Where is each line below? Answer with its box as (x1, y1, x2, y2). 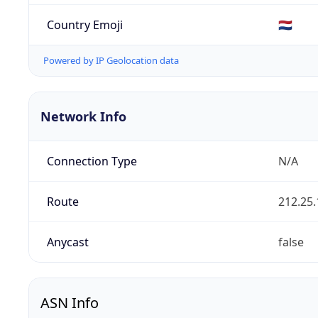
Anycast (46, 234, 89, 251)
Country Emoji (46, 16, 123, 33)
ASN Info (40, 293, 99, 313)
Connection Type (46, 153, 137, 170)
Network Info (40, 108, 126, 126)
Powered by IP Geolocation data (43, 54, 179, 67)
